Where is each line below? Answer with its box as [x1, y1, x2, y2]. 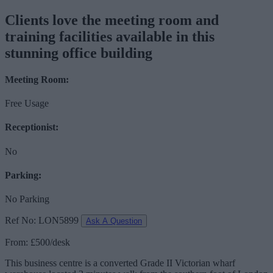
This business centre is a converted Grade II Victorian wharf [5, 258, 235, 269]
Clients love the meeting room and [5, 12, 219, 28]
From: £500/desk [5, 237, 70, 248]
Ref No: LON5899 [5, 215, 79, 226]
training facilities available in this [5, 28, 214, 44]
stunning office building [5, 44, 152, 61]
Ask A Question [86, 216, 142, 226]
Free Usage [5, 98, 49, 109]
